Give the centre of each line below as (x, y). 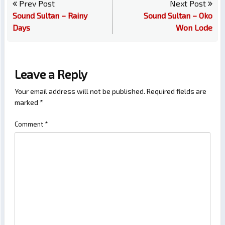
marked (27, 102)
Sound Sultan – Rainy (50, 16)
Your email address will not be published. (80, 91)
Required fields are (177, 91)
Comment (30, 124)
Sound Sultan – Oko (178, 16)
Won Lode (194, 28)
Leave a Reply (51, 74)
